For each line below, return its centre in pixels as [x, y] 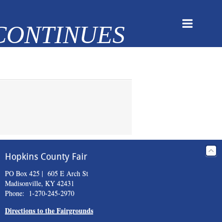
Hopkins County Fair [46, 157]
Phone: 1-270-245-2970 [39, 193]
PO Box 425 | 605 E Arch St [46, 173]
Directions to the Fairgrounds [49, 210]
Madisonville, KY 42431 [39, 183]
